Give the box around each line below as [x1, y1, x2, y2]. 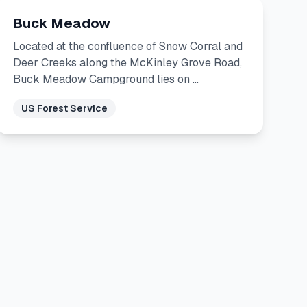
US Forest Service [21, 102, 108, 114]
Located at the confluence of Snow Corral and [12, 39, 243, 53]
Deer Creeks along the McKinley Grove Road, [12, 56, 242, 70]
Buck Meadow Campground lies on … [12, 72, 199, 86]
